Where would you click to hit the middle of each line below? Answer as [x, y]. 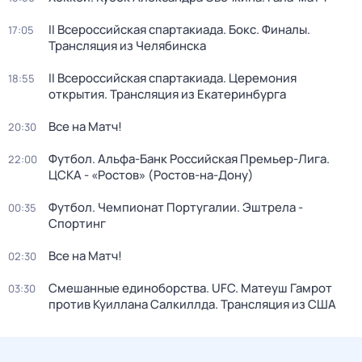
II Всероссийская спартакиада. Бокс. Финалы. [179, 29]
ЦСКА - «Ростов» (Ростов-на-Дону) [151, 175]
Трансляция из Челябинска [127, 46]
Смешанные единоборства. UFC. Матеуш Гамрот [190, 288]
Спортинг [77, 223]
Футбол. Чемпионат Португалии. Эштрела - [176, 207]
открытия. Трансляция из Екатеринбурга [167, 94]
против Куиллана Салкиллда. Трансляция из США [192, 304]
